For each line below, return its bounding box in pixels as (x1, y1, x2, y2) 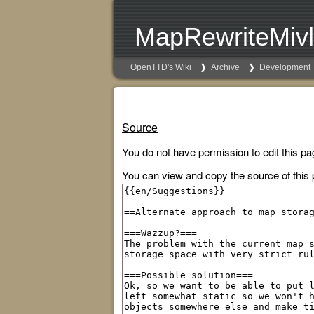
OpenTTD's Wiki (130, 62, 191, 72)
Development (259, 62, 310, 72)
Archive (211, 62, 240, 72)
